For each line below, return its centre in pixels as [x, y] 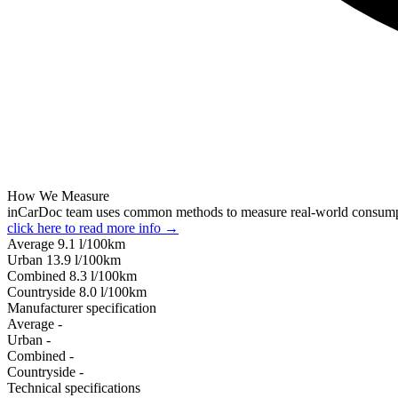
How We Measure [58, 195]
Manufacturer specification [82, 307]
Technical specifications [74, 387]
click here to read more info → [93, 227]
